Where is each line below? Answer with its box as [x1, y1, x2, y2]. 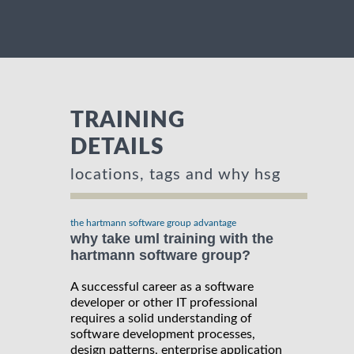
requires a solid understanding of [70, 311, 252, 325]
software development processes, [70, 327, 255, 341]
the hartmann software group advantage [70, 218, 236, 228]
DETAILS [70, 136, 164, 159]
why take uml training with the [70, 231, 273, 247]
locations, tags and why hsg [70, 167, 281, 183]
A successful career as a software [70, 280, 254, 293]
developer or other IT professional [70, 296, 258, 309]
